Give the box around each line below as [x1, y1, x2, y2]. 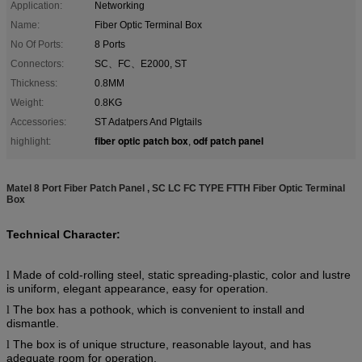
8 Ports [95, 38, 125, 50]
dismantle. [6, 316, 59, 330]
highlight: [11, 135, 51, 147]
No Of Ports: [11, 38, 63, 50]
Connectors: [11, 57, 64, 69]
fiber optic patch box [95, 133, 188, 148]
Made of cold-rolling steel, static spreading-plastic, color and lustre [13, 267, 351, 281]
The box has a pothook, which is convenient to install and [13, 302, 305, 316]
